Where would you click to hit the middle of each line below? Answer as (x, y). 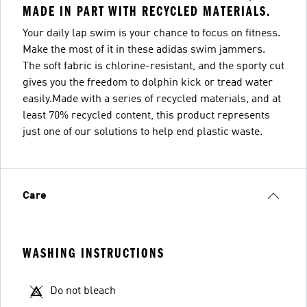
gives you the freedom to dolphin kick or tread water (148, 83)
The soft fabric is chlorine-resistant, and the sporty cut (153, 66)
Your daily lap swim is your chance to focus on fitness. (151, 34)
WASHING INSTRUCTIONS (94, 253)
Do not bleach (83, 291)
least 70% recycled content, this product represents (146, 116)
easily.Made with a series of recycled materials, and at (152, 99)
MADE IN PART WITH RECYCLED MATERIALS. (147, 11)
